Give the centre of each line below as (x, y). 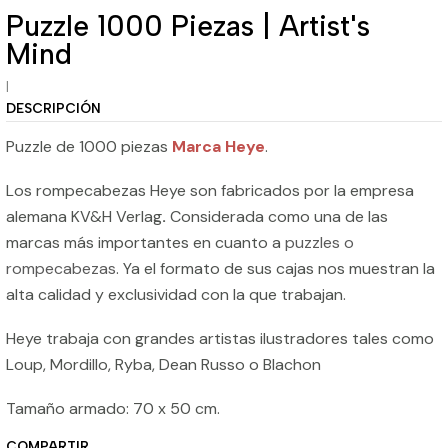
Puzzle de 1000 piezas (89, 147)
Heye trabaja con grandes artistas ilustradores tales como (220, 339)
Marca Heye (218, 147)
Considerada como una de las (279, 217)
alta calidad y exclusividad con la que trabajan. (176, 295)
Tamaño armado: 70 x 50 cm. (113, 409)
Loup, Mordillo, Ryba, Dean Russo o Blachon (163, 365)
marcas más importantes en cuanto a (145, 243)
